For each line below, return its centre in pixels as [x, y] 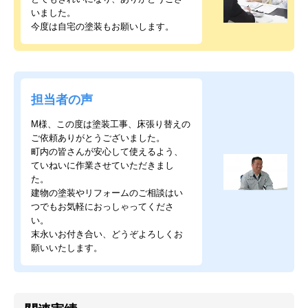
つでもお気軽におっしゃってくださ [102, 207]
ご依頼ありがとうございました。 [98, 138]
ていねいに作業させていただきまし [102, 166]
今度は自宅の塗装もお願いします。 [102, 27]
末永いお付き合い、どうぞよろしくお [107, 234]
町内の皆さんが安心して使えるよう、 [107, 152]
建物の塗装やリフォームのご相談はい [107, 193]
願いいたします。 [67, 248]
